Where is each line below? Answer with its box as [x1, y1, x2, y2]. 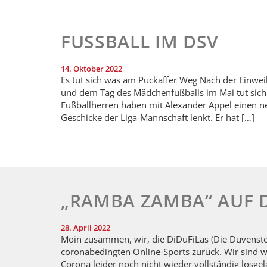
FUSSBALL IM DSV [61, 29, 207, 54]
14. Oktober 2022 [61, 63, 122, 74]
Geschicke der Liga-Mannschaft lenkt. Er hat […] [61, 111, 254, 123]
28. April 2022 [61, 222, 110, 233]
